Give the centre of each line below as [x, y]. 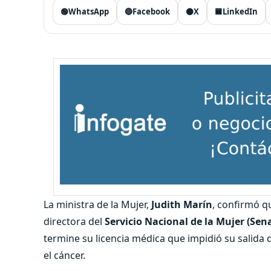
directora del [74, 221]
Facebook [151, 11]
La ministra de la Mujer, [97, 204]
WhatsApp [89, 11]
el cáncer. [64, 255]
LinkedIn [240, 11]
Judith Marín [182, 204]
